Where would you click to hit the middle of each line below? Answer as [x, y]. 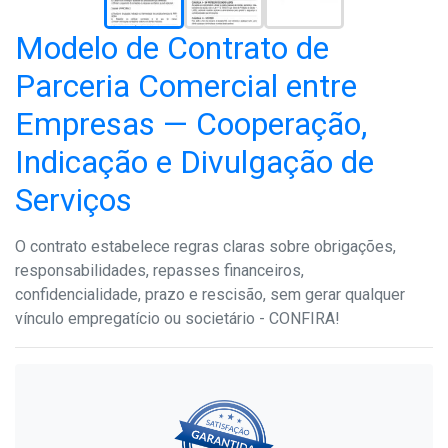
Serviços [73, 199]
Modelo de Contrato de [172, 47]
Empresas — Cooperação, [191, 123]
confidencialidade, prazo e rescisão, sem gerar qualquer [210, 294]
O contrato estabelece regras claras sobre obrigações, [205, 246]
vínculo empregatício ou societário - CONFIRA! [177, 318]
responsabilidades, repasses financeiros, [159, 270]
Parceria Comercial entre [186, 85]
